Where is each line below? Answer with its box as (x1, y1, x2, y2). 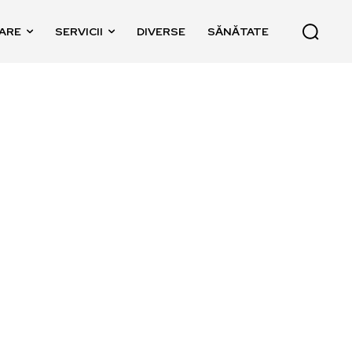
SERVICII (55, 24, 104, 38)
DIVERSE (137, 24, 186, 38)
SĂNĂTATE (207, 24, 269, 38)
